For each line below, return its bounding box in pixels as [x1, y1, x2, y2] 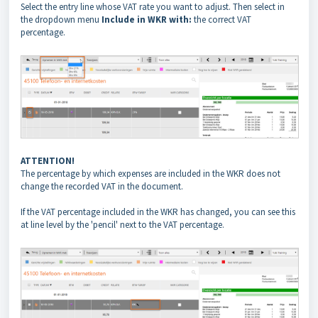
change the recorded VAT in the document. [21, 180, 183, 192]
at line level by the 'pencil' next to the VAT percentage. [21, 218, 224, 231]
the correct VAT [192, 13, 251, 26]
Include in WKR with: [99, 13, 192, 26]
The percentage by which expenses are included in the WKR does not [21, 167, 280, 180]
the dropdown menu [21, 13, 99, 26]
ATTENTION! [21, 154, 75, 167]
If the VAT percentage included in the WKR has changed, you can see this [21, 205, 295, 218]
